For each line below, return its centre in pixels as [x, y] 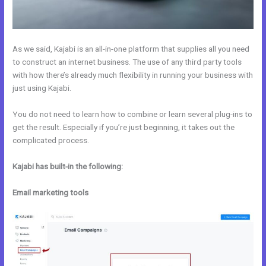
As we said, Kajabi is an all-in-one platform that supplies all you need [131, 49]
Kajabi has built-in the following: [68, 166]
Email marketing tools [51, 192]
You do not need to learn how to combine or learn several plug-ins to [133, 114]
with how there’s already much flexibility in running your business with [133, 75]
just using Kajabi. [42, 88]
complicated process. [51, 140]
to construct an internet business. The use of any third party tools [127, 62]
